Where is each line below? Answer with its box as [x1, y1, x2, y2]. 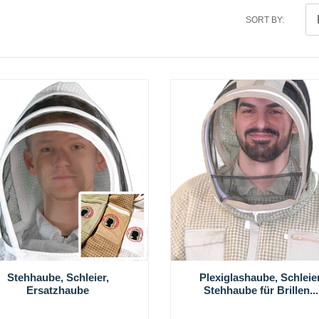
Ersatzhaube [26, 283, 90, 296]
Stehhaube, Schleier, [6, 271, 109, 283]
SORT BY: [246, 14, 284, 25]
